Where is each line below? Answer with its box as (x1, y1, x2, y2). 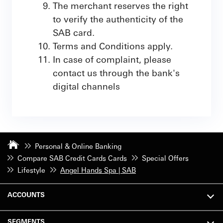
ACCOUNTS (7, 190, 45, 199)
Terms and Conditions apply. (53, 40, 173, 51)
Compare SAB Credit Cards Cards (17, 153, 127, 162)
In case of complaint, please (53, 53, 171, 65)
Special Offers (142, 153, 189, 162)
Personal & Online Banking (35, 141, 121, 150)
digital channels (53, 80, 120, 92)
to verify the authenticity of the (53, 13, 183, 24)
